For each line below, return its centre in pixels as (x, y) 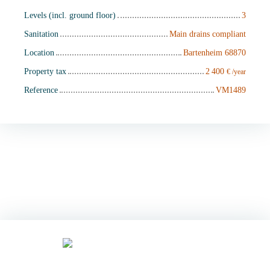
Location (39, 53)
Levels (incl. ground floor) (70, 15)
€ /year (236, 72)
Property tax (45, 71)
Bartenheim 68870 (215, 53)
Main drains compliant (208, 34)
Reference (41, 90)
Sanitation (41, 34)
